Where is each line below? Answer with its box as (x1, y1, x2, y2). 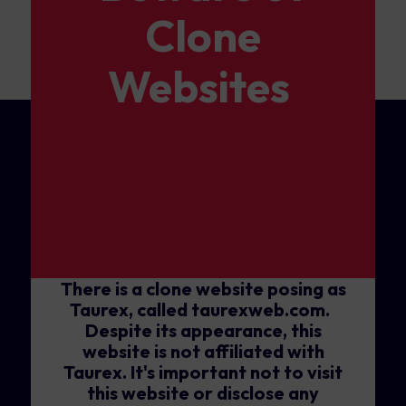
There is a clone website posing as (60, 277, 346, 301)
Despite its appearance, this (84, 319, 322, 343)
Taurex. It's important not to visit (63, 361, 343, 384)
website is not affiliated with (82, 340, 324, 363)
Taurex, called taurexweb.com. (69, 298, 337, 322)
